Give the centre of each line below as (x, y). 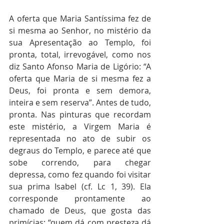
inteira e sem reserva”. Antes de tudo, (80, 102)
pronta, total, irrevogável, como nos (80, 54)
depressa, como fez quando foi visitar (80, 174)
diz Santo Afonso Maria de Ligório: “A (80, 66)
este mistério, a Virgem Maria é (80, 126)
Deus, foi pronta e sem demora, (80, 90)
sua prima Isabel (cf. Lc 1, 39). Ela (80, 186)
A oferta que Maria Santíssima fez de (80, 18)
